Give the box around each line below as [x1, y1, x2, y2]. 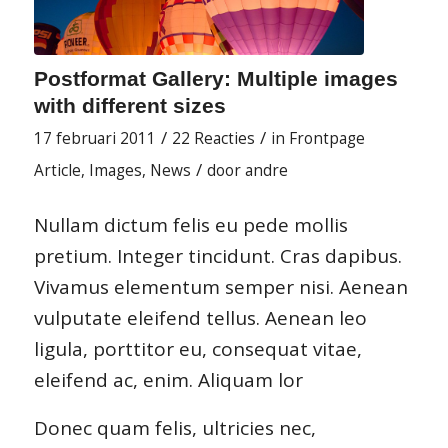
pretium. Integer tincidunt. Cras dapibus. [33, 243, 402, 270]
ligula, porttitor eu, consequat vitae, [33, 336, 362, 363]
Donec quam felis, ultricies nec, [33, 414, 316, 441]
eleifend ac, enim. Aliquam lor [33, 367, 303, 394]
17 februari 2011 [33, 128, 156, 150]
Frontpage [288, 128, 365, 150]
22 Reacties [171, 128, 255, 150]
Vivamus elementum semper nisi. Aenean [33, 274, 408, 301]
